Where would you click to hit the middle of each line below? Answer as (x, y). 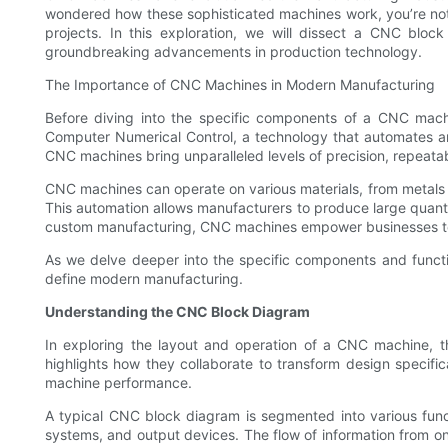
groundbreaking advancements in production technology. (233, 52)
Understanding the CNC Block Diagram (177, 312)
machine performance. (118, 383)
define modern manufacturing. (144, 279)
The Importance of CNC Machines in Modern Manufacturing (240, 85)
